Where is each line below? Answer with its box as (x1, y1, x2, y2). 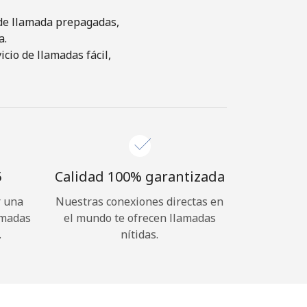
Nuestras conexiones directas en (56, 194, 223, 209)
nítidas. (121, 227, 158, 242)
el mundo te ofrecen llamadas (63, 210, 216, 225)
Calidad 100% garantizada (54, 167, 225, 186)
